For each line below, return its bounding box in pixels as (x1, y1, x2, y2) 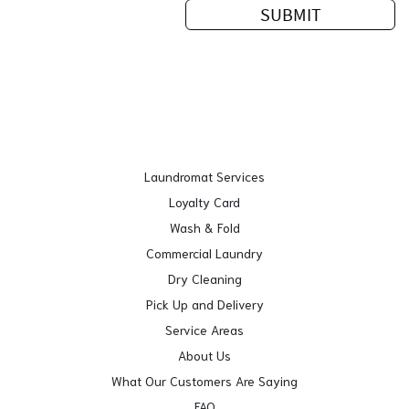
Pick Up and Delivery (145, 296, 264, 312)
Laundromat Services (144, 168, 265, 184)
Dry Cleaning (167, 270, 242, 287)
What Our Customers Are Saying (111, 372, 298, 389)
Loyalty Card (169, 194, 240, 210)
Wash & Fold (169, 219, 240, 236)
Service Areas (165, 321, 244, 338)
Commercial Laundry (146, 245, 263, 261)
